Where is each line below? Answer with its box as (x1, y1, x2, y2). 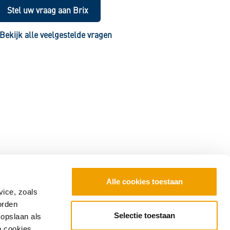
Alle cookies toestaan (106, 177, 183, 186)
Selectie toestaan (113, 210, 175, 220)
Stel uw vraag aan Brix (7, 4, 89, 16)
